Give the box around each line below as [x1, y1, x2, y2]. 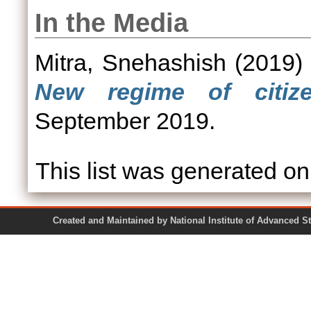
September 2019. [35, 108, 215, 134]
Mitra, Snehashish [35, 49, 226, 76]
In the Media [35, 8, 188, 37]
